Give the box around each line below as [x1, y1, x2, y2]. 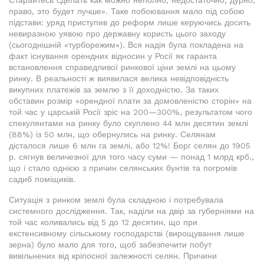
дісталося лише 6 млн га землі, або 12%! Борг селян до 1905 [9, 141, 250, 150]
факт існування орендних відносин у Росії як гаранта [9, 51, 217, 61]
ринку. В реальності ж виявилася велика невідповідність [9, 74, 229, 83]
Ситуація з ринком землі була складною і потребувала [9, 195, 223, 204]
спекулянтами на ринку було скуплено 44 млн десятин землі [9, 118, 248, 128]
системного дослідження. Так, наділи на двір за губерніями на [9, 206, 254, 216]
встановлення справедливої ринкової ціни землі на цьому [9, 62, 236, 72]
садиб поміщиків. [9, 174, 75, 184]
